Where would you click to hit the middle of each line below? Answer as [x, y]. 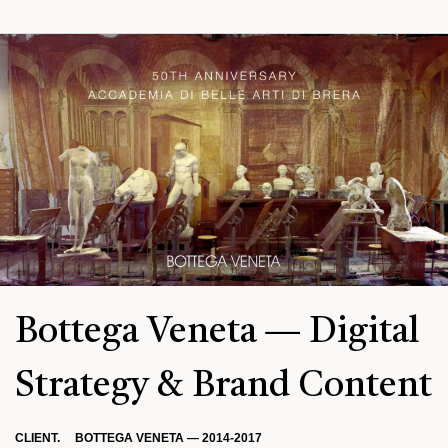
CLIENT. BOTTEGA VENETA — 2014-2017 [138, 437]
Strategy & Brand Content [223, 387]
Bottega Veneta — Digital [217, 333]
